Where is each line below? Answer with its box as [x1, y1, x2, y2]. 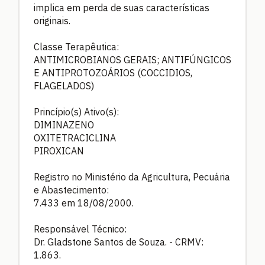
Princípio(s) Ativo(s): [34, 105, 119, 118]
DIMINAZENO [34, 118, 94, 131]
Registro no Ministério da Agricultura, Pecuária [34, 170, 230, 183]
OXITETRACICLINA [34, 131, 116, 144]
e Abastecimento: [34, 183, 109, 196]
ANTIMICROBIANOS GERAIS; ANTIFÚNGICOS [34, 53, 231, 66]
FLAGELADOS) [34, 79, 94, 92]
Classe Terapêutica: [34, 40, 119, 53]
